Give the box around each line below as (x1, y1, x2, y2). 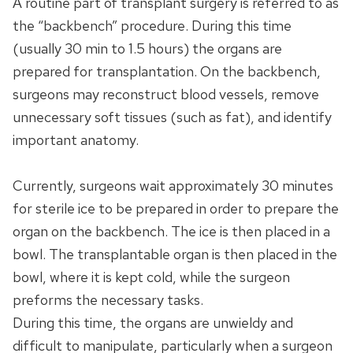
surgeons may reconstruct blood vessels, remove (13, 85, 319, 104)
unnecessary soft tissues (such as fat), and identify (13, 108, 332, 127)
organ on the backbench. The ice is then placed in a (13, 222, 330, 241)
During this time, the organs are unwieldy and (13, 314, 293, 333)
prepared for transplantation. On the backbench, (13, 62, 321, 81)
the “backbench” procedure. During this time (13, 17, 292, 35)
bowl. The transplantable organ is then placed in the (13, 245, 337, 264)
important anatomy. (13, 131, 139, 150)
